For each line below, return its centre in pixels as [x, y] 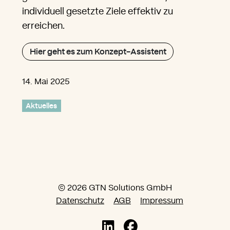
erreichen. [44, 26]
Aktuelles [42, 106]
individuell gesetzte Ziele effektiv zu [98, 12]
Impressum [162, 201]
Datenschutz [80, 201]
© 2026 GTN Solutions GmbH [115, 188]
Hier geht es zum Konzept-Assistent [98, 52]
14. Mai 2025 [46, 82]
